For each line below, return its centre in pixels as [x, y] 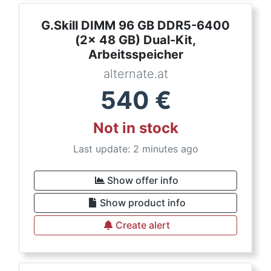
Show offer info [143, 180]
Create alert [143, 225]
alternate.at [135, 74]
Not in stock [135, 128]
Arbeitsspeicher [135, 54]
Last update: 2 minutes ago [135, 149]
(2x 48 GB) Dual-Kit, [135, 40]
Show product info [143, 203]
